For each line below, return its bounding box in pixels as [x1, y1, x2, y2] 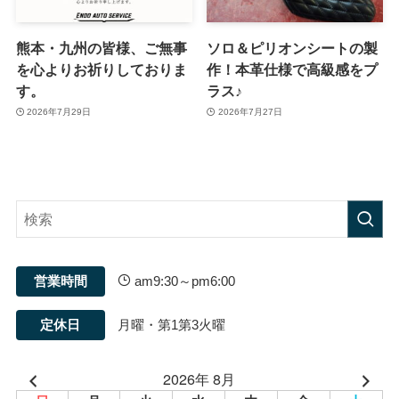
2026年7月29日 [27, 107, 92, 118]
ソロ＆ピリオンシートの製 [207, 39, 379, 56]
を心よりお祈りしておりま [15, 61, 187, 77]
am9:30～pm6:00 [131, 274, 236, 289]
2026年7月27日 [217, 107, 282, 118]
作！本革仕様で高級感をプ [207, 61, 379, 77]
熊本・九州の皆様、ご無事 [15, 39, 187, 56]
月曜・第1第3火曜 [118, 318, 226, 333]
